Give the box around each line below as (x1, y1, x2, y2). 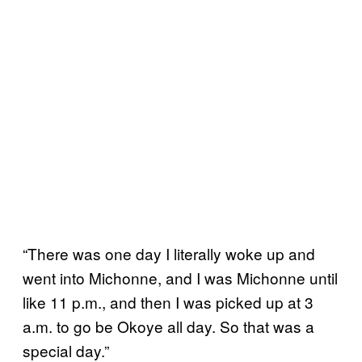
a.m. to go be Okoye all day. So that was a (23, 314, 314, 337)
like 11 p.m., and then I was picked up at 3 (23, 290, 314, 313)
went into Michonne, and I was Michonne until (23, 266, 338, 288)
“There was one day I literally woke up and (23, 242, 315, 264)
